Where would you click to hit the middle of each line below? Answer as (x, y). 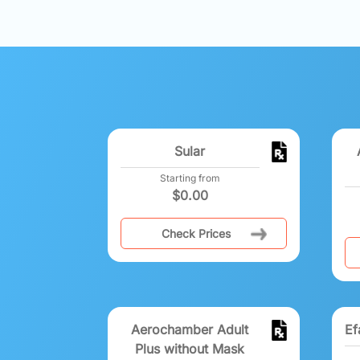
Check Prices (196, 233)
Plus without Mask (190, 348)
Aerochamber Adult (190, 329)
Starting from (190, 178)
